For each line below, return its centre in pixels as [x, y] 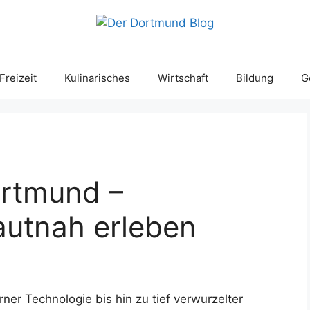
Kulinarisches [97, 77]
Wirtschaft [183, 77]
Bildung [254, 77]
